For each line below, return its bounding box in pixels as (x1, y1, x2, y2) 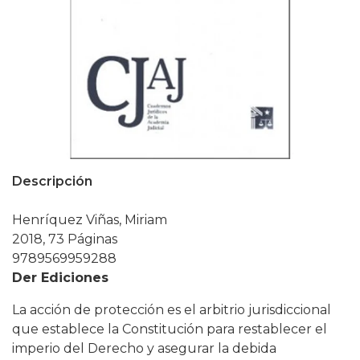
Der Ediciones (12, 270, 108, 285)
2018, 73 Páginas (12, 231, 117, 247)
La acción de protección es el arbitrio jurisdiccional (12, 302, 331, 317)
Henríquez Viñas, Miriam (12, 212, 167, 227)
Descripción (12, 174, 92, 189)
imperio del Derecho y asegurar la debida (12, 341, 276, 356)
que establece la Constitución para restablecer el (12, 321, 327, 337)
